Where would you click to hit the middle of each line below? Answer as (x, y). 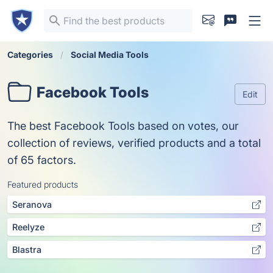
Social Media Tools (110, 55)
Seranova (32, 204)
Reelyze (28, 227)
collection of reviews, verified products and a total (134, 143)
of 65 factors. (42, 160)
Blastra (27, 250)
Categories (30, 55)
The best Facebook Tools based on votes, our (123, 126)
